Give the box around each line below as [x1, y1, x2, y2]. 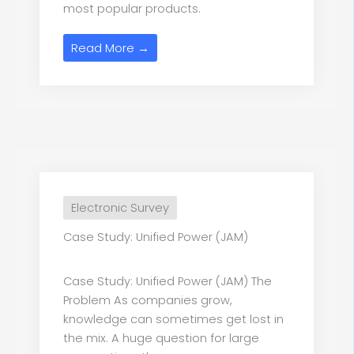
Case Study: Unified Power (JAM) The [63, 273, 272, 290]
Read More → [71, 40, 149, 57]
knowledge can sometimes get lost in [63, 311, 284, 328]
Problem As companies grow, [63, 292, 232, 309]
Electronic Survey [71, 200, 169, 217]
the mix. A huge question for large [63, 330, 259, 347]
